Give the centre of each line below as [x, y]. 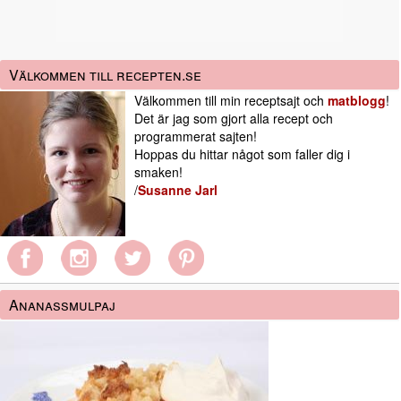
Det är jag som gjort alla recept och [234, 119]
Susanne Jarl [178, 190]
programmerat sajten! [196, 137]
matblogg [357, 101]
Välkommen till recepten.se [105, 75]
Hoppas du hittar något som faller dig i [242, 154]
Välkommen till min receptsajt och [231, 101]
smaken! [158, 172]
